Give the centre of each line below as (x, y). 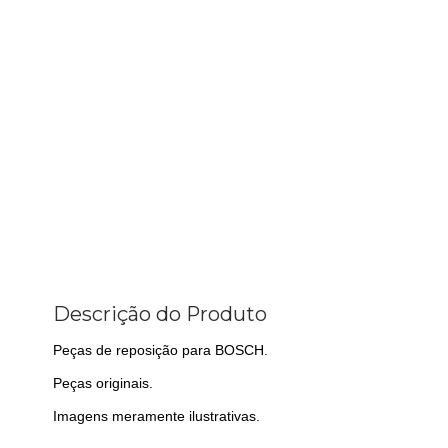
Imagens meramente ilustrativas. (156, 416)
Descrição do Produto (160, 314)
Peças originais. (103, 383)
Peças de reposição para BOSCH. (160, 350)
